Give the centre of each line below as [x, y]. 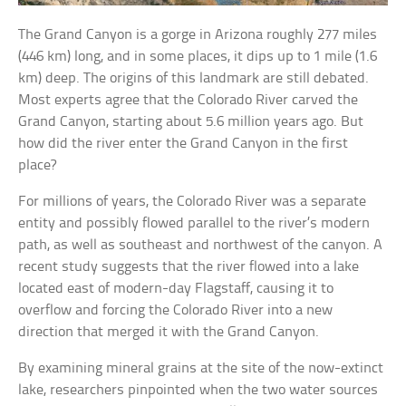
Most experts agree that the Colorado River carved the [188, 100]
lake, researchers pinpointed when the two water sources [198, 390]
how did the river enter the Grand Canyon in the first [184, 143]
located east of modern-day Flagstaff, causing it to [176, 288]
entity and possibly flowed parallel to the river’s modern [194, 223]
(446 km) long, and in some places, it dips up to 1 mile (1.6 [198, 56]
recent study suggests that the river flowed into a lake [189, 266]
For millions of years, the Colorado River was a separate [193, 201]
